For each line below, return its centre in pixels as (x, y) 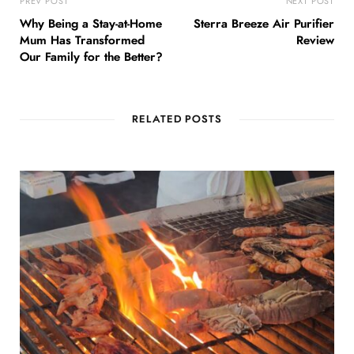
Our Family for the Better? (91, 57)
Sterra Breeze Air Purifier (264, 24)
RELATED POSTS (177, 119)
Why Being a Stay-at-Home (91, 24)
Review (315, 40)
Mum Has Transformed (82, 40)
